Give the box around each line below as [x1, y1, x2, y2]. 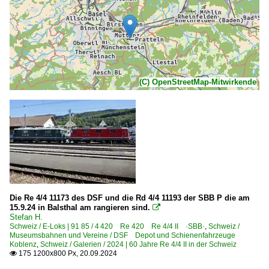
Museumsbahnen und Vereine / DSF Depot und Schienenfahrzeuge [10, 231, 235, 240]
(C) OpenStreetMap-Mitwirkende [139, 77, 256, 86]
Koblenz [10, 240, 37, 249]
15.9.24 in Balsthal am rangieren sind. [10, 202, 150, 212]
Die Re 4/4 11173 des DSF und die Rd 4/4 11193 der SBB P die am [10, 193, 250, 202]
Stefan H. [10, 212, 43, 222]
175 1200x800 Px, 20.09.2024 [17, 249, 117, 258]
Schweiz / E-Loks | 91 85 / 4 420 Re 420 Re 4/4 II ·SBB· [10, 222, 205, 231]
